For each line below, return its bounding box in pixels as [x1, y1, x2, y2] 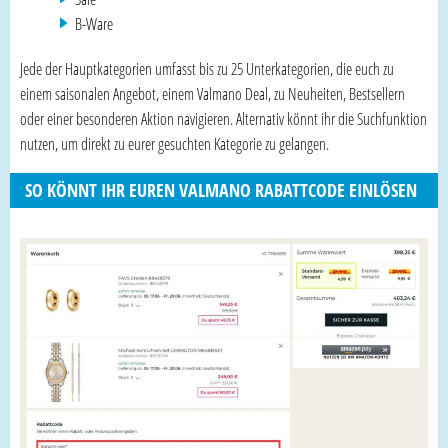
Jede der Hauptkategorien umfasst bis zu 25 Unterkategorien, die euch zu [20, 58, 394, 80]
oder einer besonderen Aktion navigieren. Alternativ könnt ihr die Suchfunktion [20, 108, 427, 130]
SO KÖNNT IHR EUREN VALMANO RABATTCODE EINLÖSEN [25, 178, 417, 202]
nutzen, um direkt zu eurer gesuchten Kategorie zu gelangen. [20, 133, 329, 155]
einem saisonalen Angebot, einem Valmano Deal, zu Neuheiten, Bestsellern [20, 83, 405, 105]
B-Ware [75, 13, 113, 35]
